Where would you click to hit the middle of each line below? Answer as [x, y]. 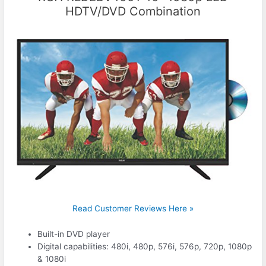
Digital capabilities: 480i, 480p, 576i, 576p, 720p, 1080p [145, 246]
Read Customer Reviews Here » [133, 208]
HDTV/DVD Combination [133, 12]
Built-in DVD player [74, 234]
